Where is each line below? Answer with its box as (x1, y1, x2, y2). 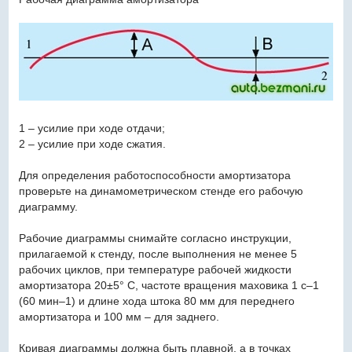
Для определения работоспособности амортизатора (18, 168, 291, 181)
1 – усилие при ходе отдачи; (18, 121, 165, 134)
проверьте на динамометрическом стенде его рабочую (18, 184, 303, 197)
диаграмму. (18, 200, 78, 213)
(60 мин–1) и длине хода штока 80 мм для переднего (18, 294, 295, 307)
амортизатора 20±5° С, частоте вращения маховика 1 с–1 (18, 278, 319, 291)
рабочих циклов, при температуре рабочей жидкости (18, 262, 291, 276)
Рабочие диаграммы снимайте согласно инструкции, (18, 231, 291, 244)
